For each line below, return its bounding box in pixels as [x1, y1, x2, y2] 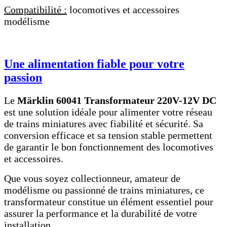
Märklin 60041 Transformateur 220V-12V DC [17, 94, 216, 106]
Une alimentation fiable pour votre [4, 57, 184, 70]
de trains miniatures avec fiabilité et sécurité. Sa [4, 118, 203, 129]
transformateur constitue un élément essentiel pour [4, 196, 213, 207]
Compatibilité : [4, 4, 67, 15]
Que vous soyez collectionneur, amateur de [4, 172, 180, 184]
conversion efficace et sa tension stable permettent [4, 129, 212, 141]
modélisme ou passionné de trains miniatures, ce [4, 184, 204, 196]
